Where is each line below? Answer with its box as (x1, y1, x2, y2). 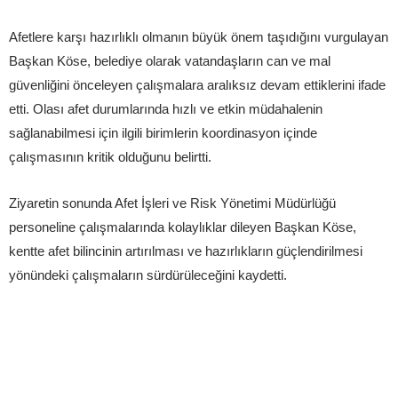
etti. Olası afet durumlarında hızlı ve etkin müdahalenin (9, 100, 322, 116)
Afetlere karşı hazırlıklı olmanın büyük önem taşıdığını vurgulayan (9, 28, 388, 44)
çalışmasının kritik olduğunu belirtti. (9, 148, 211, 164)
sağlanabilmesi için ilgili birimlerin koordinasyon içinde (9, 124, 317, 140)
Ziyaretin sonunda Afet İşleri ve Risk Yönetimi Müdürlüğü (9, 195, 336, 211)
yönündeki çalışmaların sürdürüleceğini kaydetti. (9, 267, 287, 283)
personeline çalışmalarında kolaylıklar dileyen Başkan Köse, (9, 219, 356, 235)
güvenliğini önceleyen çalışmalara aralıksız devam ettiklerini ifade (9, 76, 386, 92)
